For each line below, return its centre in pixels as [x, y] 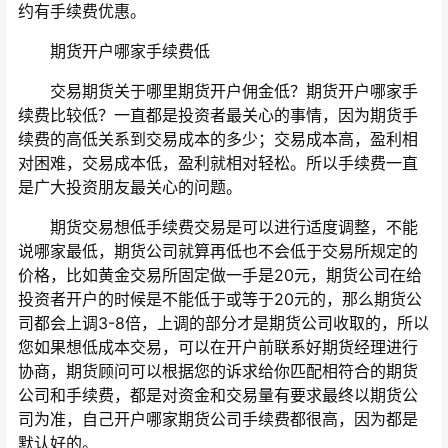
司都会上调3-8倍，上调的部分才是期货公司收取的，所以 [223, 323]
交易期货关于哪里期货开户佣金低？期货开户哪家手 [218, 91]
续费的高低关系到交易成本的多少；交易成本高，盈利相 [218, 139]
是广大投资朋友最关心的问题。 [130, 187]
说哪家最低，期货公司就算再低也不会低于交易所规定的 [218, 251]
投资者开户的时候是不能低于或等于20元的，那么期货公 [220, 299]
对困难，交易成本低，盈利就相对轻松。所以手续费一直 [218, 163]
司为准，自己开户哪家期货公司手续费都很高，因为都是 [218, 419]
